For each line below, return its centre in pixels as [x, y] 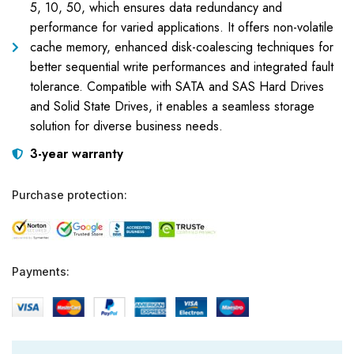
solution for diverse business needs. [126, 126]
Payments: [41, 272]
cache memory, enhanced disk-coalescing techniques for [181, 47]
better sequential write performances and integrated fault [181, 67]
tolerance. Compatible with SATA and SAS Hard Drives [177, 87]
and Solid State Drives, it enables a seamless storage [172, 106]
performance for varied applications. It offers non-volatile [181, 27]
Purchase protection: [70, 195]
